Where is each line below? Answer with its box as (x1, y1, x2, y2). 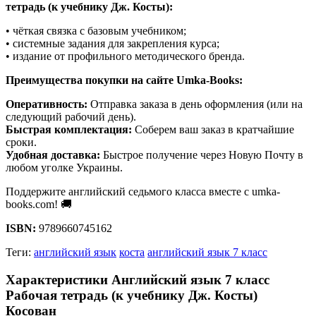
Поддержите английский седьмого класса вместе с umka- (6, 186, 280, 198)
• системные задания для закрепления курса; (6, 37, 219, 50)
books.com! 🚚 (6, 198, 72, 211)
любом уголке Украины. (6, 162, 123, 174)
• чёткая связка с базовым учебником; (6, 25, 186, 37)
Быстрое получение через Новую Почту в (100, 149, 303, 162)
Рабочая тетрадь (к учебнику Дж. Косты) (6, 287, 257, 303)
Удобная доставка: (6, 149, 100, 162)
